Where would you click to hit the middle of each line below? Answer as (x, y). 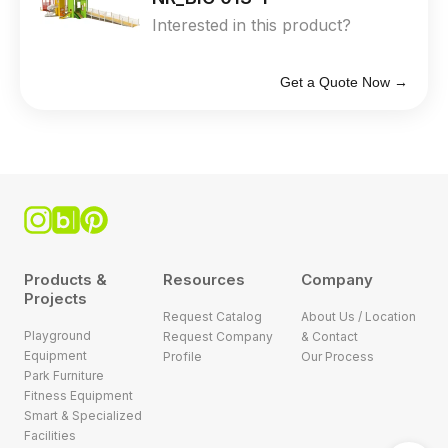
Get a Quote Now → (344, 82)
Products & (65, 280)
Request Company (217, 337)
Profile (182, 357)
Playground (57, 336)
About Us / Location (359, 317)
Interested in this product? (251, 25)
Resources (203, 280)
